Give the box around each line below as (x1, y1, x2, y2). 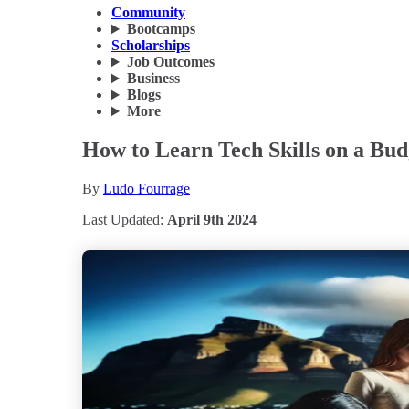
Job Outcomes (126, 54, 215, 70)
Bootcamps (126, 21, 195, 37)
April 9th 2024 (167, 212, 257, 227)
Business (126, 70, 180, 87)
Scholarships (111, 37, 190, 54)
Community (111, 5, 185, 21)
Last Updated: (82, 212, 167, 227)
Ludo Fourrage (103, 181, 190, 196)
